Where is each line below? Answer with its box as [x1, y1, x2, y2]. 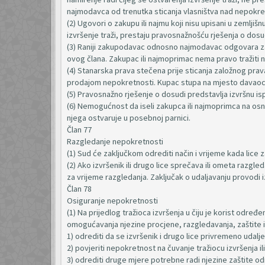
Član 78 [67, 183, 92, 194]
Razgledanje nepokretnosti [67, 136, 163, 147]
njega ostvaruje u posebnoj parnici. [67, 112, 190, 123]
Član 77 [67, 124, 92, 135]
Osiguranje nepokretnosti [67, 195, 158, 206]
